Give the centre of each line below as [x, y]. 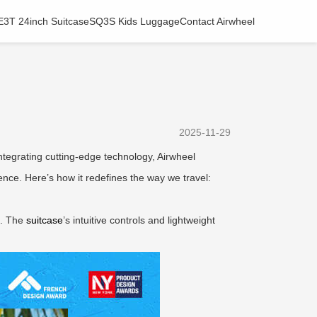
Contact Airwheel [217, 21]
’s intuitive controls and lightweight [139, 220]
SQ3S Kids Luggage [134, 21]
